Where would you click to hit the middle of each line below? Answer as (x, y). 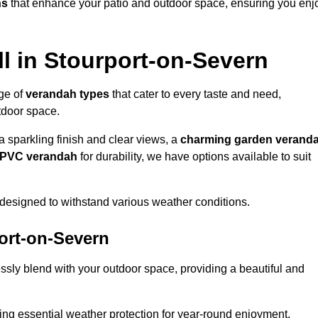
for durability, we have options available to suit (194, 157)
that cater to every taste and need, (195, 94)
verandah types (67, 94)
